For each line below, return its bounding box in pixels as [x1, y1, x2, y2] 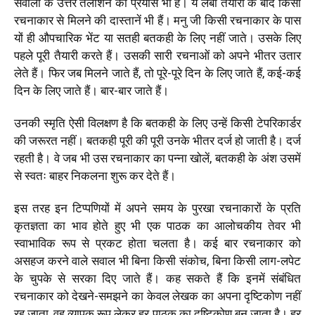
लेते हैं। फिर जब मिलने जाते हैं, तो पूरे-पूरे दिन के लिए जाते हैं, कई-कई [14, 65, 301, 80]
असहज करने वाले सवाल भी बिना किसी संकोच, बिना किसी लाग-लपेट [14, 253, 301, 268]
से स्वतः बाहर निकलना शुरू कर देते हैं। [14, 168, 179, 183]
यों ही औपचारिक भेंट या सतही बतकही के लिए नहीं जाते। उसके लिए [14, 30, 301, 45]
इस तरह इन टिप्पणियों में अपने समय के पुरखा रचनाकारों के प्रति [14, 200, 301, 215]
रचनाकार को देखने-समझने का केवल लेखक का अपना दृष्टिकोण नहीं [14, 288, 301, 303]
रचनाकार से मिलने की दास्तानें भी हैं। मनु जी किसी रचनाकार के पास [14, 13, 301, 27]
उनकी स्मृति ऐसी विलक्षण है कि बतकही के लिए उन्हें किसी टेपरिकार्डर [14, 115, 301, 130]
